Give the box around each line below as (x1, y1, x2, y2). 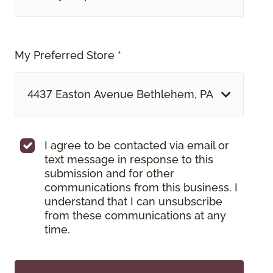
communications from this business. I (44, 181, 238, 194)
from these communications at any (44, 209, 226, 222)
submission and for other (44, 167, 174, 180)
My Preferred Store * (15, 49, 121, 62)
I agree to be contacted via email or (44, 139, 229, 152)
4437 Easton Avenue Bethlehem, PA (27, 88, 213, 101)
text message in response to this (44, 153, 213, 166)
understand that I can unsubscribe (44, 195, 222, 208)
